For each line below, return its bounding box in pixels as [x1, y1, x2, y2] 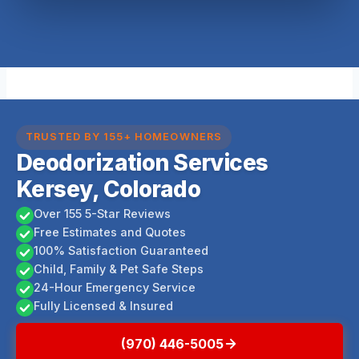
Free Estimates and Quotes [34, 224, 186, 239]
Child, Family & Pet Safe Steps [34, 261, 204, 276]
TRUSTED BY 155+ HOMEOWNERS [26, 131, 222, 143]
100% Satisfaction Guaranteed [34, 243, 208, 257]
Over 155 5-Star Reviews [34, 206, 171, 220]
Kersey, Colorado [16, 175, 201, 203]
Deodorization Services [16, 148, 268, 176]
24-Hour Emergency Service [34, 280, 196, 294]
